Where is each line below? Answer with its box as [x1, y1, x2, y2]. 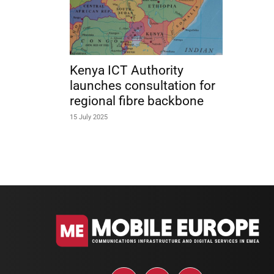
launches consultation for [70, 78, 215, 93]
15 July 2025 [70, 113, 108, 121]
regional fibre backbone [70, 93, 204, 108]
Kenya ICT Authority [70, 62, 183, 78]
